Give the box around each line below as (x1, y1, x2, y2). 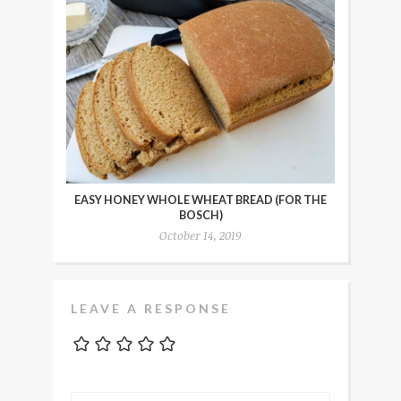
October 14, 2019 (159, 227, 242, 244)
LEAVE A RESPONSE (71, 301, 231, 317)
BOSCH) (178, 209, 223, 223)
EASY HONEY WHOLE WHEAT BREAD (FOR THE (74, 193, 327, 208)
